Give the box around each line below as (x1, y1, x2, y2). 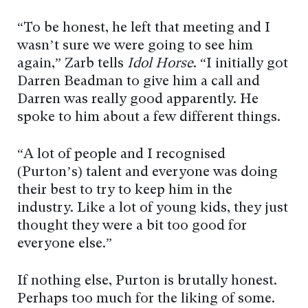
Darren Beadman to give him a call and (17, 74, 260, 89)
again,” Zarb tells (17, 56, 127, 71)
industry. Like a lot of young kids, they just (17, 201, 288, 215)
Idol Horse (127, 56, 193, 71)
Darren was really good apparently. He (17, 92, 258, 107)
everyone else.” (17, 236, 112, 251)
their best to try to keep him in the (17, 183, 232, 197)
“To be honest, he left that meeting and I (17, 21, 270, 35)
